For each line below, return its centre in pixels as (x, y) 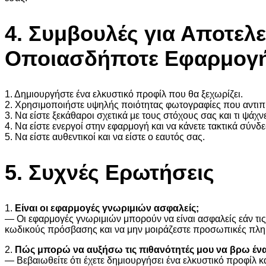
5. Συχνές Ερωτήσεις (110, 172)
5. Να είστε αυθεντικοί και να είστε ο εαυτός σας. (105, 137)
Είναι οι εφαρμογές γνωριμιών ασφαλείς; (107, 208)
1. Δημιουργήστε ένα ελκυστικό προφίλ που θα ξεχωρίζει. (124, 94)
